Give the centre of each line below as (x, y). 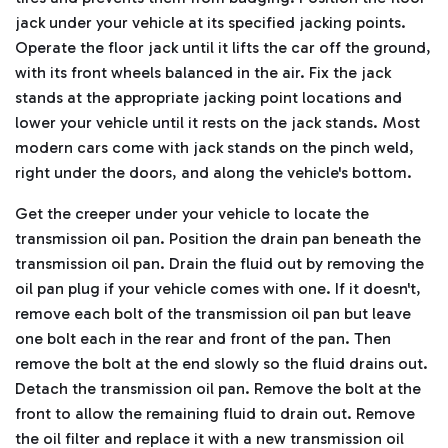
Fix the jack (350, 73)
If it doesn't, (378, 289)
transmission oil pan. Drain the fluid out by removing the (219, 264)
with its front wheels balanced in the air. (162, 73)
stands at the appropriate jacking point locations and (208, 98)
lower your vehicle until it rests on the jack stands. (198, 123)
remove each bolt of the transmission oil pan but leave (213, 314)
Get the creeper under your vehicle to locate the (192, 214)
